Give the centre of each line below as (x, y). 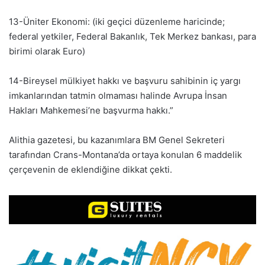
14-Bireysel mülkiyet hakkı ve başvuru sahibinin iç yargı (125, 80)
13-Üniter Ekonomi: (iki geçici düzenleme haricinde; (117, 21)
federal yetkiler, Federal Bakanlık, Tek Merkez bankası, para (132, 36)
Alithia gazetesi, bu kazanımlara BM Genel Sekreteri (117, 140)
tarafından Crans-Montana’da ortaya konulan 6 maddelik (125, 154)
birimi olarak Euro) (47, 51)
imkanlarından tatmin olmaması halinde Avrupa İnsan (118, 95)
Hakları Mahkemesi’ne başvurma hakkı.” (91, 110)
